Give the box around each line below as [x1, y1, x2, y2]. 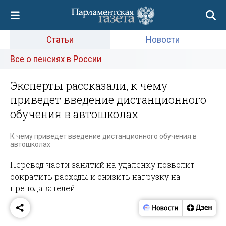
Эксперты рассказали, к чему [10, 78, 167, 93]
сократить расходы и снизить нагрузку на [10, 171, 181, 182]
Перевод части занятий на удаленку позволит [10, 159, 195, 170]
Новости [146, 34, 180, 45]
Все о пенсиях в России [10, 53, 101, 65]
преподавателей [10, 182, 75, 193]
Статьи [46, 34, 74, 45]
